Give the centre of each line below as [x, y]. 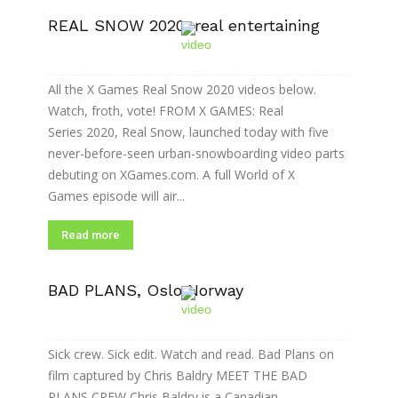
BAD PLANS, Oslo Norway [146, 290]
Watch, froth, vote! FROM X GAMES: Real [166, 111]
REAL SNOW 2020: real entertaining [184, 25]
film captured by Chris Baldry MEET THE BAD [178, 375]
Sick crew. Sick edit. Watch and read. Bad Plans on [191, 354]
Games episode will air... [116, 196]
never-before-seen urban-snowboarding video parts [196, 153]
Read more [91, 235]
